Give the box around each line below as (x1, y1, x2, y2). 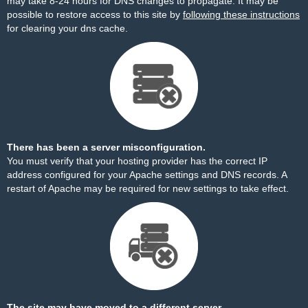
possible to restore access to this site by (7, 9, 183, 20)
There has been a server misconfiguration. (7, 142, 206, 153)
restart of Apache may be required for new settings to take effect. (7, 183, 289, 194)
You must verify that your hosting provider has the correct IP (7, 155, 267, 166)
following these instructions (183, 9, 300, 20)
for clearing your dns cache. (7, 23, 128, 34)
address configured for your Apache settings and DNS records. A (7, 169, 287, 180)
